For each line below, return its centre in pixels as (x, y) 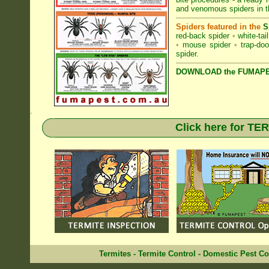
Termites (115, 254)
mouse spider (206, 45)
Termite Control (167, 254)
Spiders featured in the (219, 27)
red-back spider (203, 36)
